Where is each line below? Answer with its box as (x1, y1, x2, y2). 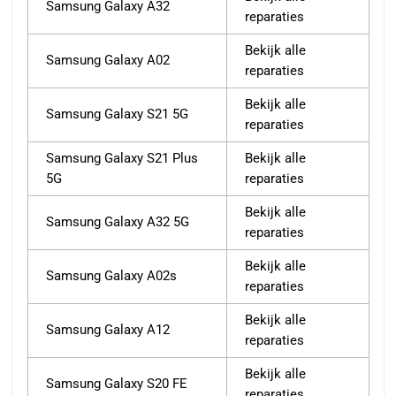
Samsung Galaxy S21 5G (46, 106, 188, 123)
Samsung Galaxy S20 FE (46, 376, 187, 392)
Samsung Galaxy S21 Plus (46, 150, 198, 167)
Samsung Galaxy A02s (46, 268, 177, 285)
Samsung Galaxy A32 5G (46, 214, 189, 231)
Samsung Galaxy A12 (46, 322, 170, 339)
